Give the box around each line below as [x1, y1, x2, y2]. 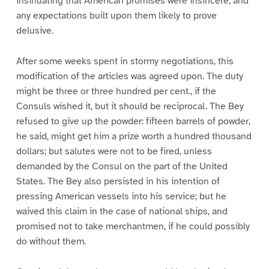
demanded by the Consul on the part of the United [16, 160, 228, 173]
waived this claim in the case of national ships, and [16, 205, 228, 218]
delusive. [16, 25, 53, 37]
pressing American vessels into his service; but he [16, 190, 226, 203]
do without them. [16, 235, 86, 248]
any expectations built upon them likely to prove [16, 10, 217, 22]
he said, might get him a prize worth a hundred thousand [16, 130, 252, 143]
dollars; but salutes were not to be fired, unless [16, 145, 212, 158]
